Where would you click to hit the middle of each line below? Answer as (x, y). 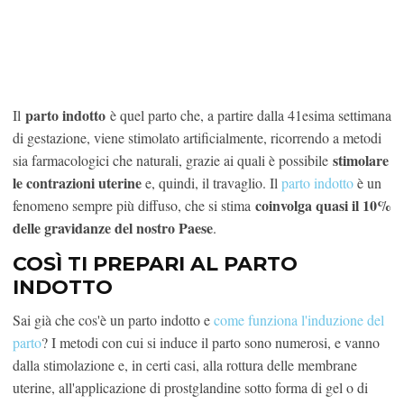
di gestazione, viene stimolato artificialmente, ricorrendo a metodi (197, 137)
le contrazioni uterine (77, 182)
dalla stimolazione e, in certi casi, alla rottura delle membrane (185, 364)
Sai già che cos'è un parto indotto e (113, 319)
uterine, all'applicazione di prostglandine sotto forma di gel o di (190, 387)
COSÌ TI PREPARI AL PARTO (155, 263)
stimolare (361, 160)
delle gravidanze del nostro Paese (113, 227)
